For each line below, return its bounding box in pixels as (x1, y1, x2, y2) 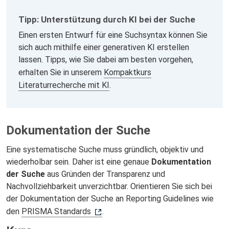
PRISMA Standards (21, 206, 91, 216)
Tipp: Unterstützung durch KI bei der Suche (18, 14, 195, 25)
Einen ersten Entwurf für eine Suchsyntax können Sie (18, 30, 208, 40)
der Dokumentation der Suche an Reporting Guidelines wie (6, 193, 214, 203)
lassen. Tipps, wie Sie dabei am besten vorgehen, (18, 54, 193, 64)
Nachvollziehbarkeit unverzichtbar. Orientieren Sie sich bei (6, 181, 212, 191)
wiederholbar (6, 156, 52, 167)
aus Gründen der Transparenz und (45, 169, 165, 179)
